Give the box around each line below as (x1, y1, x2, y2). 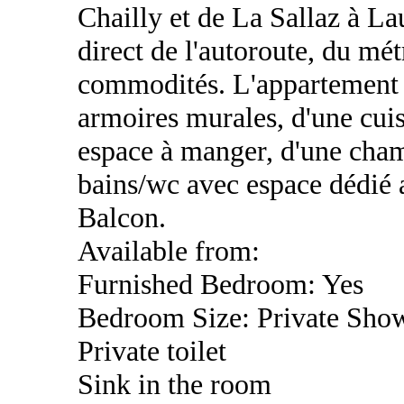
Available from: (78, 234, 260, 268)
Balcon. (78, 201, 166, 234)
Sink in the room (78, 368, 271, 401)
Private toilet (78, 335, 226, 368)
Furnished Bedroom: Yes (78, 268, 363, 301)
